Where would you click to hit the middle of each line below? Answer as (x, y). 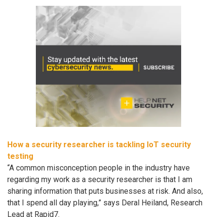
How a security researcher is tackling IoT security (99, 144)
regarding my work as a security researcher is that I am (100, 179)
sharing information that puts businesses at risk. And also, (105, 191)
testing (20, 156)
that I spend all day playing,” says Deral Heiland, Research (105, 202)
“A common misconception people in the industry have (99, 168)
